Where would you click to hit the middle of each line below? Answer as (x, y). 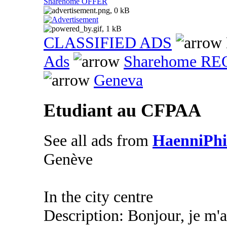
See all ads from (98, 141)
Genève (68, 159)
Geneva (118, 80)
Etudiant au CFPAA (122, 111)
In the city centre (98, 197)
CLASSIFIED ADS (108, 43)
